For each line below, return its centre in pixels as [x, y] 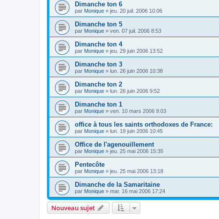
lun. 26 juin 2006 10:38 [136, 71]
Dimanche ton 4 [99, 44]
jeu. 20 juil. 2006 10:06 [136, 11]
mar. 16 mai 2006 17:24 [138, 191]
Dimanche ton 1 [99, 105]
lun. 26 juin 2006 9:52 [135, 91]
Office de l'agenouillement [114, 145]
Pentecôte [90, 165]
